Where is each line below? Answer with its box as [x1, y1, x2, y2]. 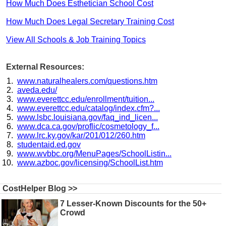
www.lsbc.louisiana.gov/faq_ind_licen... [17, 112, 158, 122]
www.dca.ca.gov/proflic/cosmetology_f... [17, 122, 159, 131]
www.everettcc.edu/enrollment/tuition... [17, 94, 154, 103]
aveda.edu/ [17, 85, 57, 94]
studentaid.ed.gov [17, 140, 81, 149]
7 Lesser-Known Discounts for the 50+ [60, 199, 206, 208]
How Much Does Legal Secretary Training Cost [6, 17, 174, 26]
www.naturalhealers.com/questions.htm [17, 76, 157, 85]
